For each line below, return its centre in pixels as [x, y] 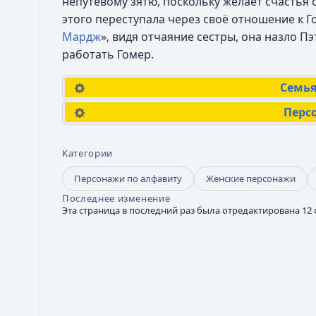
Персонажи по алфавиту [128, 178]
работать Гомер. [108, 54]
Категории [87, 153]
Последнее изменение [116, 198]
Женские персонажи [251, 178]
